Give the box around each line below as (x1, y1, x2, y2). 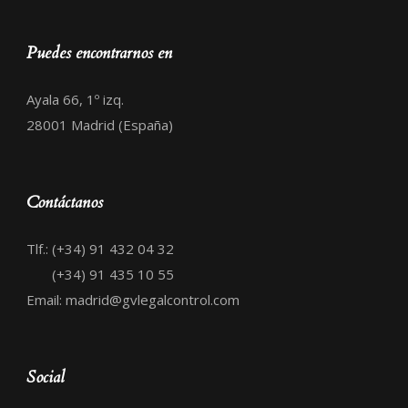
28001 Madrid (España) (26, 116, 173, 135)
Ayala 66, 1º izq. (26, 90, 124, 109)
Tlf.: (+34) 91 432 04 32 (26, 240, 174, 259)
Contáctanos (26, 191, 103, 215)
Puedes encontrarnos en (26, 42, 172, 66)
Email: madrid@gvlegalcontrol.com (26, 291, 240, 310)
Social (26, 366, 65, 390)
